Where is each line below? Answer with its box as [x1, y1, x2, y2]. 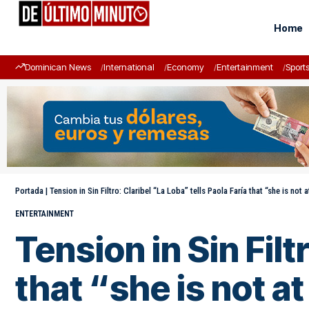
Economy [167, 61, 204, 72]
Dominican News [25, 61, 91, 72]
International [103, 61, 154, 72]
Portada [15, 186, 43, 196]
